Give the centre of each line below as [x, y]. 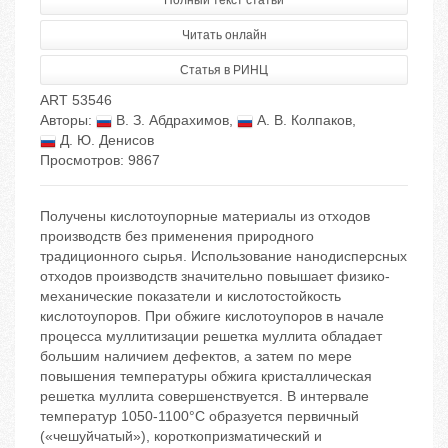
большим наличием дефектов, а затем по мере [196, 356]
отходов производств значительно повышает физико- [215, 276]
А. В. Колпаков [302, 120]
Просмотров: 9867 [100, 160]
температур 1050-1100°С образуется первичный [199, 416]
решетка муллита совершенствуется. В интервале [204, 396]
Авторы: [68, 120]
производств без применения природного [177, 236]
